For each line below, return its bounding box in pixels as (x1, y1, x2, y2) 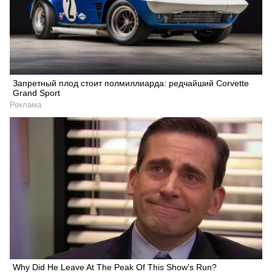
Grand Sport (13, 88, 60, 98)
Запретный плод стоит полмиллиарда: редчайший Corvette (13, 78, 249, 88)
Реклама (10, 100, 41, 109)
